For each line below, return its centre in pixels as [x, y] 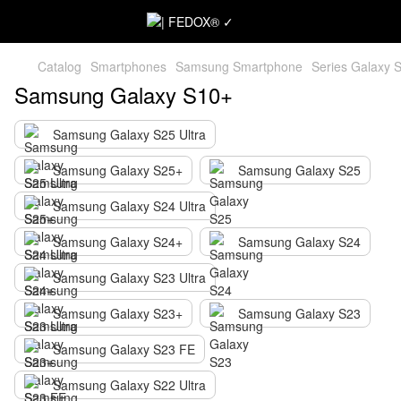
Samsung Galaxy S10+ [124, 94]
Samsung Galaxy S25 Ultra [129, 134]
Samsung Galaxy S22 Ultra [129, 385]
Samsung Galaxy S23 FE [124, 349]
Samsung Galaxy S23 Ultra [129, 277]
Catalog [60, 66]
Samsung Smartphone [239, 66]
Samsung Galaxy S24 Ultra [129, 206]
